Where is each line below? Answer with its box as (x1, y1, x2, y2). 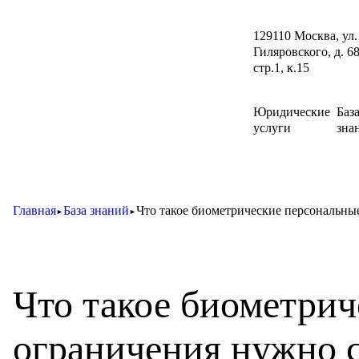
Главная (13, 204, 56, 217)
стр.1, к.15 (253, 60, 309, 75)
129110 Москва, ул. (253, 28, 357, 42)
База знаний (63, 204, 129, 217)
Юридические (253, 104, 330, 119)
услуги (253, 120, 291, 135)
